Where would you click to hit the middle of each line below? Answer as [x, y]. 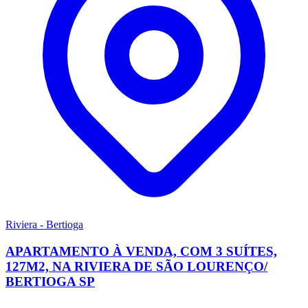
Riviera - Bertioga [44, 225]
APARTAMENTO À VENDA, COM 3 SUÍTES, [141, 251]
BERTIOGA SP [50, 281]
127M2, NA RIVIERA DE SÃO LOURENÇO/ [136, 266]
